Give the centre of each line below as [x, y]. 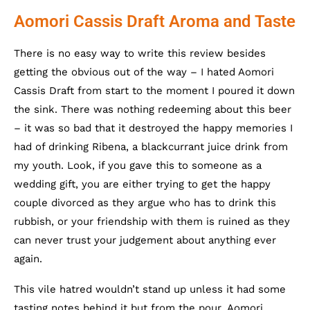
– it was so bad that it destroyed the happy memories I [153, 128]
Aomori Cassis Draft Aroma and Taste [155, 21]
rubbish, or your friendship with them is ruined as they [152, 221]
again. [28, 258]
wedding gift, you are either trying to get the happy [142, 184]
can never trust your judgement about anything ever [145, 240]
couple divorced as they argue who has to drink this [145, 202]
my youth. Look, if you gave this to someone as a [138, 165]
